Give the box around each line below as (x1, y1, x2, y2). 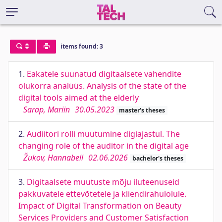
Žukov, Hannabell (23, 152, 83, 163)
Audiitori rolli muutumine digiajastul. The (27, 128, 180, 139)
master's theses (118, 106, 165, 114)
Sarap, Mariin (23, 104, 70, 115)
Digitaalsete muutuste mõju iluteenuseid (27, 176, 179, 187)
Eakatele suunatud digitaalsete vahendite (27, 68, 181, 79)
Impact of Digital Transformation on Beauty (18, 200, 181, 211)
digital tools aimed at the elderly (18, 92, 139, 103)
